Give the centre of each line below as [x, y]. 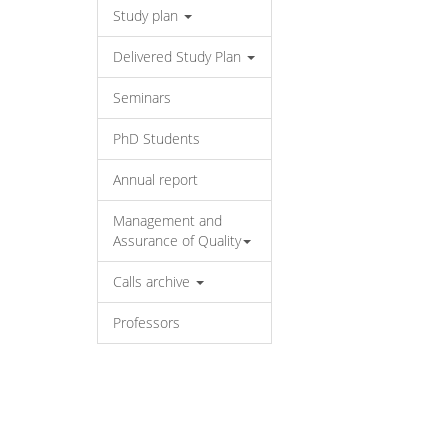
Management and [167, 220]
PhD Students [156, 138]
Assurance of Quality [177, 240]
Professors [146, 322]
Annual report [155, 179]
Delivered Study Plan [179, 56]
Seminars [142, 97]
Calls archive [153, 281]
